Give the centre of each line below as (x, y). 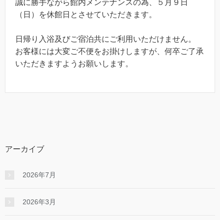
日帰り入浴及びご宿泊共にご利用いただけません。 (106, 39)
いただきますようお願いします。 (74, 64)
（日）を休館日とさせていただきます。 (86, 14)
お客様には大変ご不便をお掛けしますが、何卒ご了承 (110, 52)
